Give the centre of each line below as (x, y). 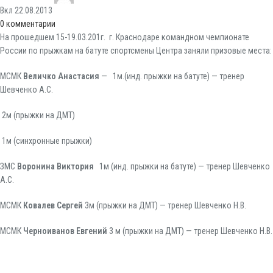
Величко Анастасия (61, 76)
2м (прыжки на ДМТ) (38, 115)
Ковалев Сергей (53, 206)
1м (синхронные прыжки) (47, 141)
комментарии (31, 24)
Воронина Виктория (55, 167)
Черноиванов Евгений (65, 231)
